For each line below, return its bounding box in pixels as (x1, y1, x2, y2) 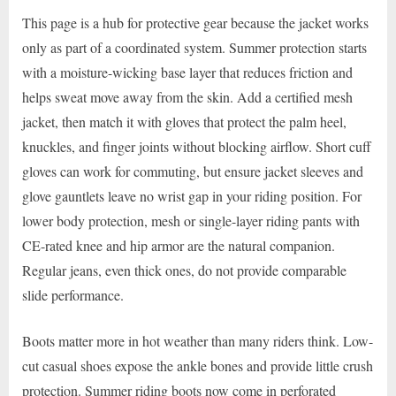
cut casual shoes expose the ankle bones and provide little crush (22, 356, 373, 376)
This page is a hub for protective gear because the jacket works (22, 13, 369, 33)
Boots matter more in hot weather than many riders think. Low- (22, 331, 373, 351)
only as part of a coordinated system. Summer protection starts (22, 38, 367, 57)
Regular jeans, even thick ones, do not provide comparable (22, 261, 346, 280)
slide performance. (22, 286, 124, 305)
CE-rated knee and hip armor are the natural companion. (22, 236, 335, 255)
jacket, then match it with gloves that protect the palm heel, (22, 112, 346, 132)
